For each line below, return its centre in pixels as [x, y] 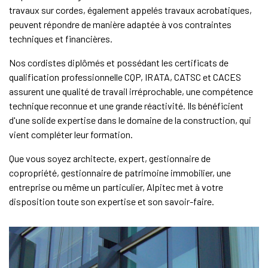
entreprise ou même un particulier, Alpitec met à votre [116, 187]
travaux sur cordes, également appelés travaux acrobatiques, [130, 10]
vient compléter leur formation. [71, 134]
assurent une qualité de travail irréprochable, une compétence [131, 91]
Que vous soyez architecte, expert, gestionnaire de [110, 158]
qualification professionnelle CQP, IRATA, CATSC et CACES [125, 77]
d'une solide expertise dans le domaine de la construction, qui [130, 120]
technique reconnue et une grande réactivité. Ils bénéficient [126, 106]
